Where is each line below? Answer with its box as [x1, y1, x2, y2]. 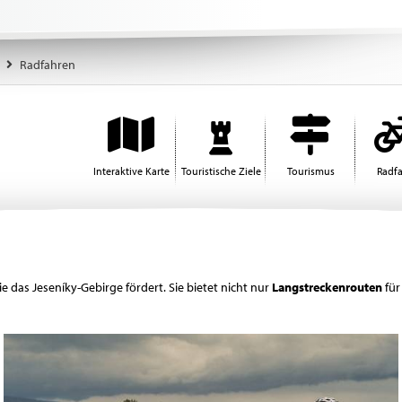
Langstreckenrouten [272, 279, 382, 295]
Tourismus [286, 164, 335, 178]
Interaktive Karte [92, 164, 170, 178]
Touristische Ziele [180, 164, 261, 178]
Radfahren [20, 57, 75, 73]
